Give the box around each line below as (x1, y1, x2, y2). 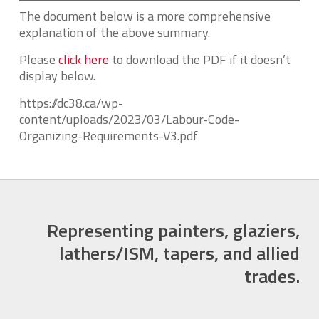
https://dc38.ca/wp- (19, 93, 123, 113)
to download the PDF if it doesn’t (108, 50, 291, 69)
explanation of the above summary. (19, 23, 210, 42)
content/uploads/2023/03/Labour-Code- (19, 110, 239, 129)
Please (19, 50, 58, 69)
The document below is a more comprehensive (19, 6, 271, 26)
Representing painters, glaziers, (47, 216, 300, 244)
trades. (244, 262, 300, 290)
